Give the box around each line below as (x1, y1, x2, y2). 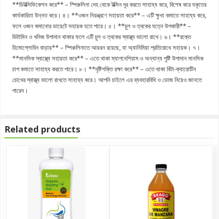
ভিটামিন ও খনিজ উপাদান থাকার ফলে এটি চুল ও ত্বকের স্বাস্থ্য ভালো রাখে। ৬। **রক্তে (12, 32, 191, 41)
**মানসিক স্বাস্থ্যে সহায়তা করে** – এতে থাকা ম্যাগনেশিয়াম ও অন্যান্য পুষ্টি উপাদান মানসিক (12, 53, 203, 63)
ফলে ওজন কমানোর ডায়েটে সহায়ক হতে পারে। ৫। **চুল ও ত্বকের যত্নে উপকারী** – (12, 21, 191, 30)
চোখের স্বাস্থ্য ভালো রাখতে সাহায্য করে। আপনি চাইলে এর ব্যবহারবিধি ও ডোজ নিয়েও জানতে (12, 75, 202, 84)
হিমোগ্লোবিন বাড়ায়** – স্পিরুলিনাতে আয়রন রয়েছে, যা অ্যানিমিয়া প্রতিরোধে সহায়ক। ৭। (12, 43, 200, 52)
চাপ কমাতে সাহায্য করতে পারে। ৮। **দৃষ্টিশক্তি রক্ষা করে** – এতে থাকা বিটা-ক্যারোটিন (12, 64, 196, 73)
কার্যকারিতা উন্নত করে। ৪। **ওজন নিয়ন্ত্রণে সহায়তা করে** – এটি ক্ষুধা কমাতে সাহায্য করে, (12, 10, 206, 20)
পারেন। (12, 86, 28, 95)
